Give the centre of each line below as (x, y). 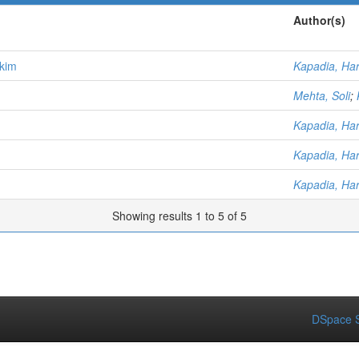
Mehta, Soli (322, 95)
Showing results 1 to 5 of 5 (179, 216)
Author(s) (319, 20)
